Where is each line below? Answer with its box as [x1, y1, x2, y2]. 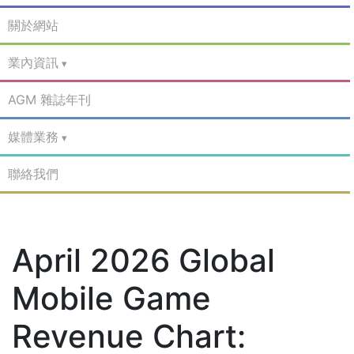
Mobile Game [12, 278, 211, 318]
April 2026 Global [12, 240, 275, 280]
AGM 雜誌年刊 [8, 91, 91, 107]
